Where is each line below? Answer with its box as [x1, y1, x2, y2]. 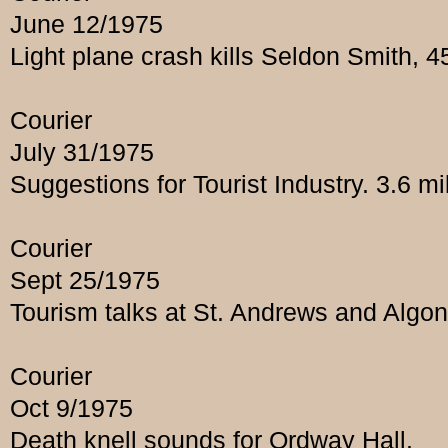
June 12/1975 [10, 10, 163, 39]
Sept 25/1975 [10, 266, 160, 295]
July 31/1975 [10, 138, 154, 167]
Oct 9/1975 [10, 394, 133, 423]
